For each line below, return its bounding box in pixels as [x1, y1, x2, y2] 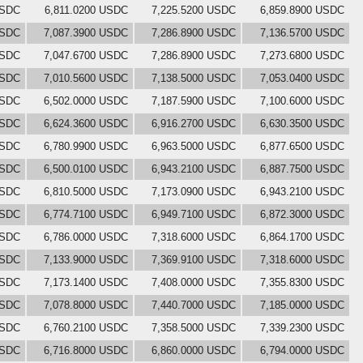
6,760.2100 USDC [44, 321, 128, 334]
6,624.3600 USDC [44, 117, 128, 130]
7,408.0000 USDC [152, 275, 236, 288]
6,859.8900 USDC [260, 3, 344, 16]
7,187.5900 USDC [152, 94, 236, 107]
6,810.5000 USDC [44, 185, 128, 198]
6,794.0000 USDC [260, 344, 344, 357]
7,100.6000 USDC [260, 94, 344, 107]
